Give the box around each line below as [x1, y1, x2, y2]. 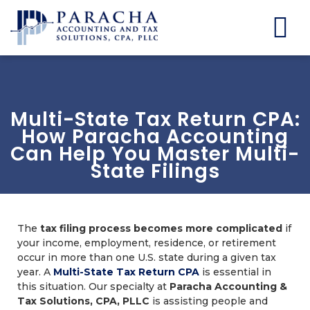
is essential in [202, 266, 271, 278]
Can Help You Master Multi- [10, 140, 300, 167]
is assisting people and [149, 295, 268, 307]
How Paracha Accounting [21, 123, 289, 150]
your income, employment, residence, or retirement [17, 237, 276, 249]
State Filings [90, 158, 220, 185]
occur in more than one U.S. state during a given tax [17, 251, 276, 264]
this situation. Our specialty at [17, 280, 170, 293]
